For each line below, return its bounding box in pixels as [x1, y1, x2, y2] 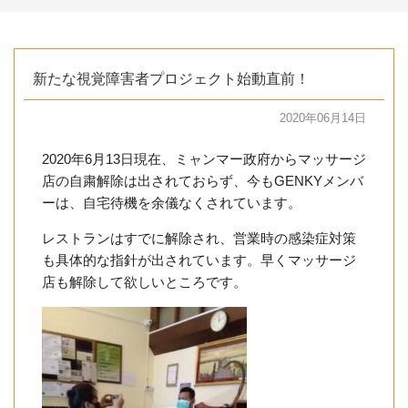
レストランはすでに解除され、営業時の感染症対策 [42, 229, 356, 246]
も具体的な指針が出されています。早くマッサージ [42, 251, 356, 268]
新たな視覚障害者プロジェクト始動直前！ [33, 71, 310, 87]
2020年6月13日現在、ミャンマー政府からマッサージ [42, 150, 366, 167]
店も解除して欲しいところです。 [42, 273, 247, 290]
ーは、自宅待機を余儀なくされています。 [42, 194, 301, 210]
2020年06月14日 [280, 111, 366, 126]
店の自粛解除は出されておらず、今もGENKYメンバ [42, 172, 363, 189]
